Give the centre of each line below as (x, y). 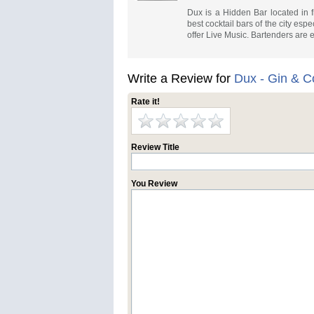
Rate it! (145, 102)
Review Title (155, 147)
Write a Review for (181, 78)
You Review (154, 184)
